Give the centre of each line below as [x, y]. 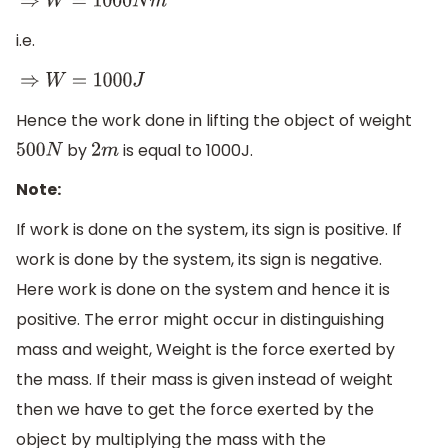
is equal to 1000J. [185, 150]
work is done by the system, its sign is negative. [199, 259]
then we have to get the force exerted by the [195, 409]
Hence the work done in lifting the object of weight [214, 120]
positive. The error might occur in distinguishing [200, 319]
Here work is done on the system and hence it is [203, 289]
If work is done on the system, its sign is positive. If [209, 229]
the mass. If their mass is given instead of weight [204, 379]
